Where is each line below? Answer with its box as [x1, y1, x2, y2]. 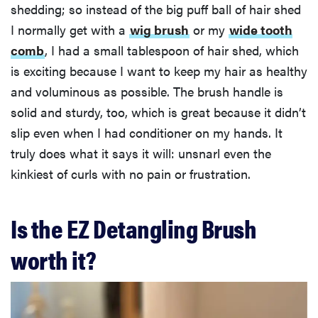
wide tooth [229, 20, 292, 38]
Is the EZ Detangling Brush [11, 209, 256, 246]
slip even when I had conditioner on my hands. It [11, 123, 283, 141]
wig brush [130, 20, 189, 38]
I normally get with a [11, 20, 129, 38]
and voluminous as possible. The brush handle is [11, 82, 283, 100]
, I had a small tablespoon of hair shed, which [45, 40, 299, 59]
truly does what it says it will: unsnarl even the [11, 143, 271, 162]
